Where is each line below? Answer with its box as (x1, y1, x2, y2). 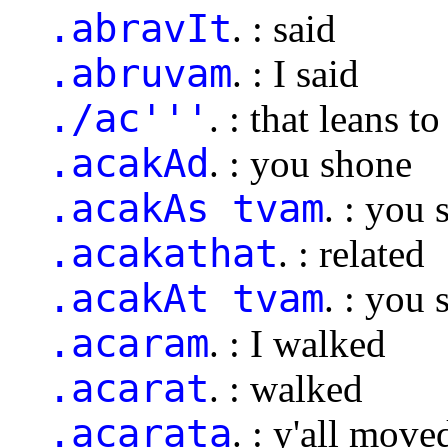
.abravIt (48, 5, 232, 51)
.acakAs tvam (48, 185, 324, 231)
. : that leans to (209, 96, 440, 140)
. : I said (232, 51, 359, 95)
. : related (278, 231, 425, 275)
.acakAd (48, 140, 209, 186)
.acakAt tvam (48, 275, 324, 321)
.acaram (48, 320, 209, 366)
